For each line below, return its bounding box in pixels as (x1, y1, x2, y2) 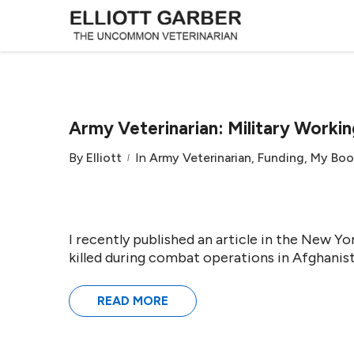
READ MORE (97, 293, 168, 308)
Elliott (86, 150, 122, 165)
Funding (258, 150, 304, 165)
